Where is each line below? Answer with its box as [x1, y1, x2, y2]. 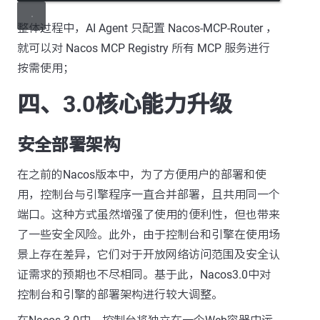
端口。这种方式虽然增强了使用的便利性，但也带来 [17, 207, 280, 221]
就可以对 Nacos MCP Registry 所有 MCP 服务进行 [17, 41, 270, 55]
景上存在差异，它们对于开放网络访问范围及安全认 [17, 247, 280, 261]
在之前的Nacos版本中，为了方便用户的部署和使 [17, 167, 266, 181]
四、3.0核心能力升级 [17, 90, 232, 118]
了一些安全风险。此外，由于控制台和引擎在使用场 [17, 227, 280, 241]
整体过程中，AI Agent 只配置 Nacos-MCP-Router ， [17, 21, 277, 35]
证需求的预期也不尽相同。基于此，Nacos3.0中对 [17, 267, 271, 281]
